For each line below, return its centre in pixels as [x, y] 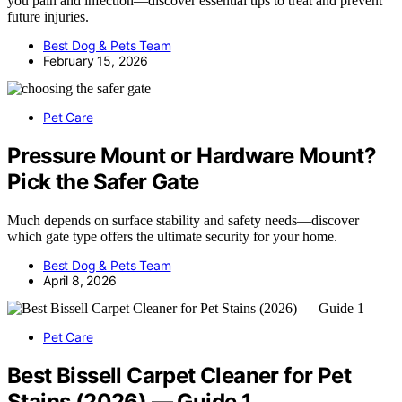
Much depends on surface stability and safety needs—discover [183, 221]
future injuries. [48, 17]
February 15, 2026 [96, 61]
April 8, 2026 [80, 281]
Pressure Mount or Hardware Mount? [192, 156]
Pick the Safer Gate [103, 182]
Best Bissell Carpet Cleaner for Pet [179, 376]
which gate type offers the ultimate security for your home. [172, 237]
